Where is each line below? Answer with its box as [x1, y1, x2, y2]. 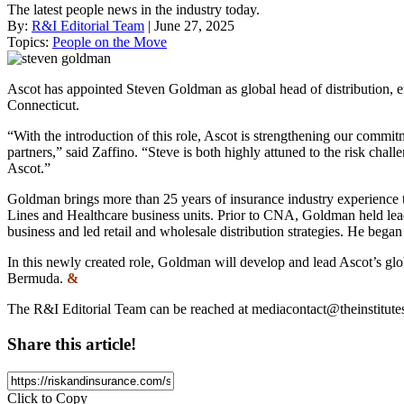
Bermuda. [7, 271, 67, 287]
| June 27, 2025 [144, 18, 234, 34]
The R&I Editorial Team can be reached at [7, 301, 252, 317]
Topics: [7, 34, 52, 50]
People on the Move [52, 34, 167, 50]
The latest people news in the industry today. [7, 2, 260, 18]
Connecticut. [7, 97, 79, 114]
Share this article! [7, 334, 136, 353]
